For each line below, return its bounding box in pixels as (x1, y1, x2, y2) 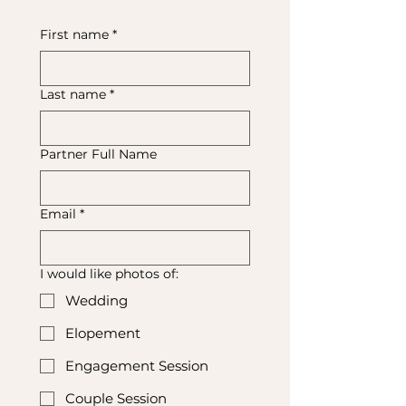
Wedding (65, 292, 128, 309)
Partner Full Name (40, 146, 157, 162)
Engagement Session (65, 357, 208, 374)
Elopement (65, 324, 140, 342)
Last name (40, 86, 106, 102)
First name (40, 26, 109, 43)
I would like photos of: (40, 266, 179, 282)
